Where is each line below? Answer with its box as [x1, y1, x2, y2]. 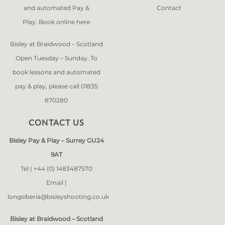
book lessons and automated [12, 68, 100, 76]
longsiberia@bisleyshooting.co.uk [8, 193, 109, 200]
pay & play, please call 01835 [15, 82, 98, 90]
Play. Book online [23, 18, 76, 26]
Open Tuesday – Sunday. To [15, 54, 97, 62]
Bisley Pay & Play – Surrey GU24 [9, 137, 104, 144]
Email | [46, 179, 67, 186]
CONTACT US [29, 118, 84, 127]
